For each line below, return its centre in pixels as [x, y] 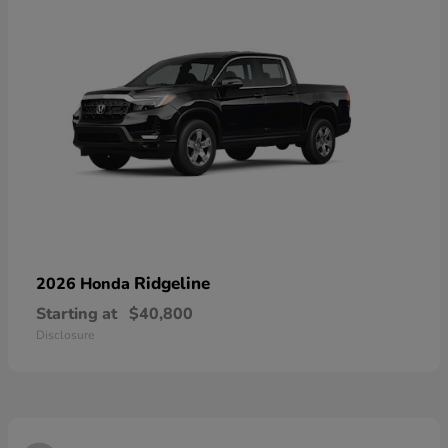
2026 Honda [85, 283]
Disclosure [65, 334]
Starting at [76, 313]
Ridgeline [172, 283]
